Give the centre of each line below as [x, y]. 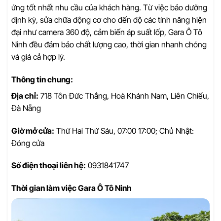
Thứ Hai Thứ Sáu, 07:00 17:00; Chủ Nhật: [124, 130]
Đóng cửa [28, 143]
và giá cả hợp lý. [38, 56]
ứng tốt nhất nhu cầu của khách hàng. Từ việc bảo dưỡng [109, 7]
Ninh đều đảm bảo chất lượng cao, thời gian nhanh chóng [109, 44]
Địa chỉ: [25, 95]
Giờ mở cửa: [33, 130]
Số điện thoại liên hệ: [49, 166]
